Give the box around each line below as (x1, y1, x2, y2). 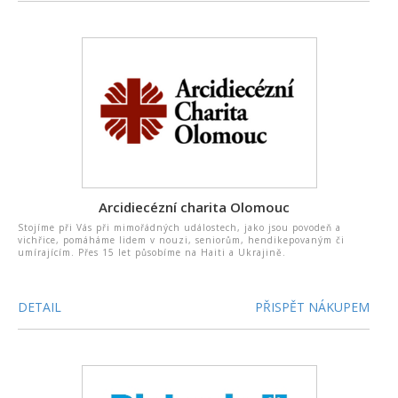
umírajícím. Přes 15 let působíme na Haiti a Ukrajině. (18, 246, 286, 259)
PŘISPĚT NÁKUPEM (255, 298, 370, 315)
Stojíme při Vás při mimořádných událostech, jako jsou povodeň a (18, 221, 341, 234)
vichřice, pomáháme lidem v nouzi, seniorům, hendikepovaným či (18, 234, 345, 246)
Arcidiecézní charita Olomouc (98, 198, 290, 216)
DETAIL (18, 298, 61, 315)
